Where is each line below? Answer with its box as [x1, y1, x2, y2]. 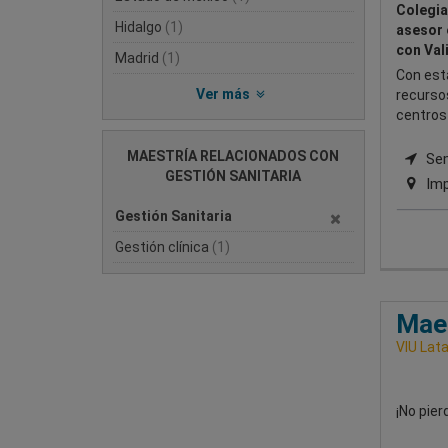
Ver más [196, 86, 251, 102]
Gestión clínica [115, 239, 212, 255]
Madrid [115, 50, 162, 66]
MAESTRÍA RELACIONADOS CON [127, 148, 340, 164]
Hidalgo [115, 19, 165, 35]
